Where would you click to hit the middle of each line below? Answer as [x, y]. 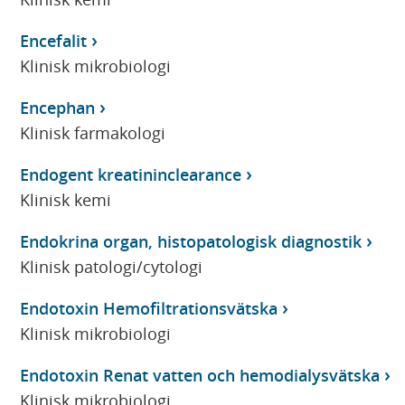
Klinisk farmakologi [93, 132]
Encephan [58, 107]
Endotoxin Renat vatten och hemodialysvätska [200, 375]
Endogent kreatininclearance [131, 174]
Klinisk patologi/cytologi [112, 266]
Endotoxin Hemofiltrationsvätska [149, 308]
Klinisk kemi [66, 199]
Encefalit [54, 40]
